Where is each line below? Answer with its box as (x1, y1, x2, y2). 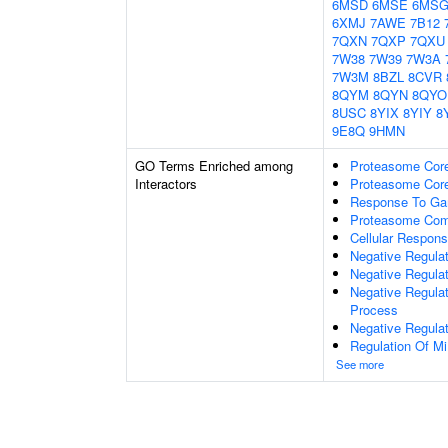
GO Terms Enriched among (135, 156, 293, 175)
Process (350, 300, 398, 319)
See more (336, 356, 384, 372)
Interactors (135, 174, 197, 193)
